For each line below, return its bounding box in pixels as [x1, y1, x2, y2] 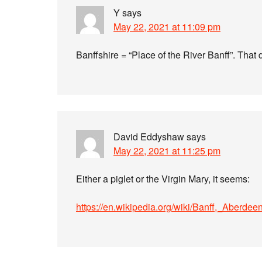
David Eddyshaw [113, 130, 184, 143]
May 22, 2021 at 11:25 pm [113, 144, 220, 157]
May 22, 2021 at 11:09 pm [113, 20, 220, 33]
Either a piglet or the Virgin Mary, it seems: [76, 172, 250, 185]
